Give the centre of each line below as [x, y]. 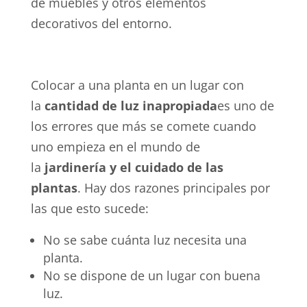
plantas [54, 187]
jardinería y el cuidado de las [134, 167]
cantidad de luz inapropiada [131, 105]
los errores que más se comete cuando [143, 126]
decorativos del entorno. [101, 23]
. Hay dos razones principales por [173, 187]
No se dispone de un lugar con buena [151, 275]
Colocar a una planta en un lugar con [137, 85]
